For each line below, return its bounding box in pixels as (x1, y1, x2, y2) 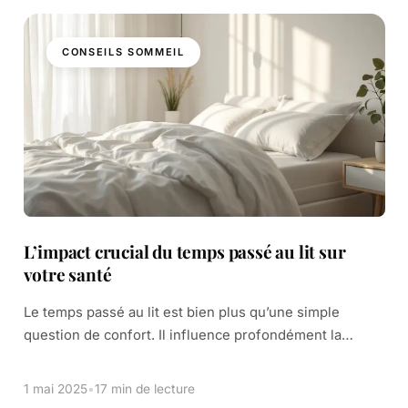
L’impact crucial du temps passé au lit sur (23, 239, 346, 263)
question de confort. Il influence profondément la (23, 326, 342, 343)
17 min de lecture (94, 381, 195, 396)
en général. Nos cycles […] (23, 372, 195, 389)
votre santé (23, 261, 112, 286)
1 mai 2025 (23, 381, 87, 396)
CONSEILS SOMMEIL (62, 45, 185, 58)
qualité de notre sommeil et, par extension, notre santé (23, 349, 377, 366)
